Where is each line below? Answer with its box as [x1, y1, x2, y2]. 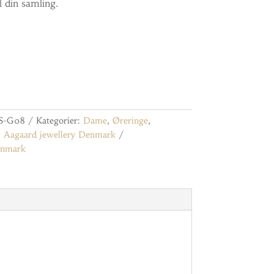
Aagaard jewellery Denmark [3, 128, 116, 140]
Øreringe [112, 114, 148, 126]
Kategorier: [35, 114, 83, 126]
